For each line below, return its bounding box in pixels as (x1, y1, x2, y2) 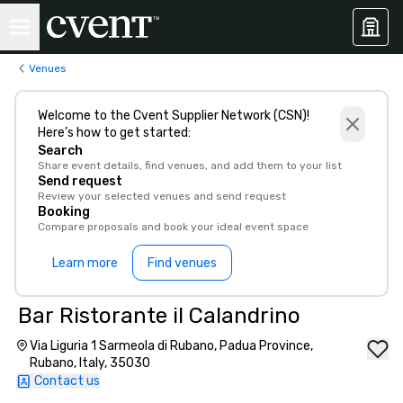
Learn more (52, 255, 118, 271)
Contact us (34, 373, 100, 389)
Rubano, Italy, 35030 (29, 355, 150, 371)
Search (38, 143, 83, 158)
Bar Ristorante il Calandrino (18, 303, 300, 328)
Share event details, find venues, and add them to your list (38, 159, 342, 172)
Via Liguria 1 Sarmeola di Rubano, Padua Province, (29, 338, 313, 354)
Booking (38, 204, 90, 219)
